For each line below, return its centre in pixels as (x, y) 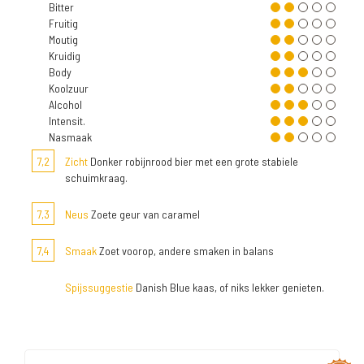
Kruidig (65, 56)
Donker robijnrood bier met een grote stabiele (193, 162)
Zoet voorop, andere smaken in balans (185, 251)
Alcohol (65, 105)
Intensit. (67, 121)
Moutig (63, 40)
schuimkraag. (96, 178)
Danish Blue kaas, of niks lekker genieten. (229, 288)
